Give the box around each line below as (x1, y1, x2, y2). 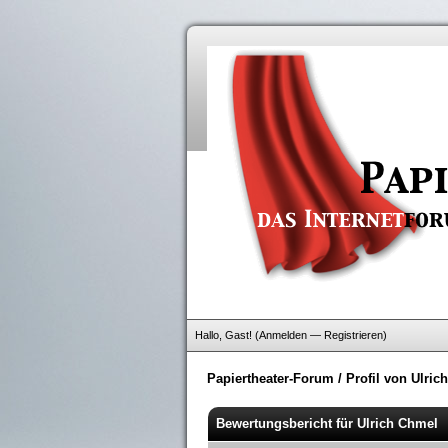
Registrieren (324, 329, 383, 341)
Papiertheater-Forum (207, 371, 334, 386)
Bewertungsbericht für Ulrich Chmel (216, 416, 438, 431)
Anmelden (259, 329, 307, 341)
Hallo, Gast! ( (195, 329, 259, 341)
